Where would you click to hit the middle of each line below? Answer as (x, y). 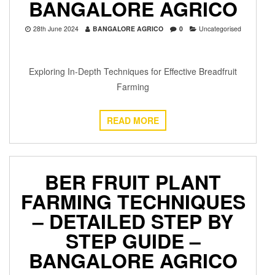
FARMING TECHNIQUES (133, 202)
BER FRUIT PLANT (133, 182)
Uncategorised (220, 29)
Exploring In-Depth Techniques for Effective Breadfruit (133, 72)
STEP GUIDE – (133, 241)
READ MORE (133, 121)
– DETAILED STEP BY (133, 221)
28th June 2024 (56, 29)
